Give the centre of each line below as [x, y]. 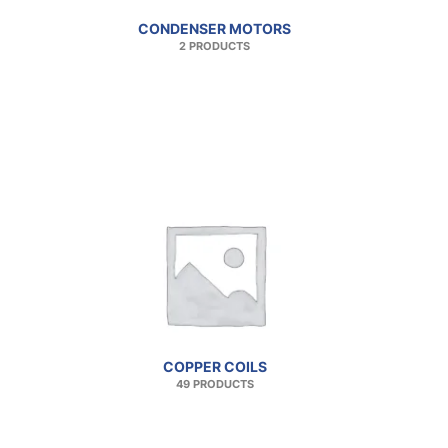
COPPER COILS [214, 366]
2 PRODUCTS [214, 47]
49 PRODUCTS [214, 384]
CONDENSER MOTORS [214, 29]
